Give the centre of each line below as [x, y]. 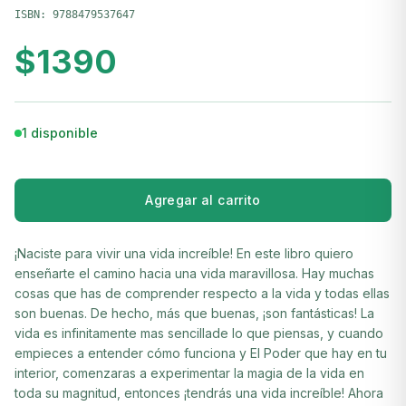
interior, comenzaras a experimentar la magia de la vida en [189, 373]
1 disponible [60, 133]
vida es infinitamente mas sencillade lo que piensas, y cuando [199, 333]
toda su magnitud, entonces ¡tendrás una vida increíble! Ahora [199, 393]
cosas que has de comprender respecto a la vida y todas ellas [202, 293]
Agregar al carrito [203, 200]
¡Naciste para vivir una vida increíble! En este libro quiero [184, 253]
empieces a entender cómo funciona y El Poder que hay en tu [201, 353]
